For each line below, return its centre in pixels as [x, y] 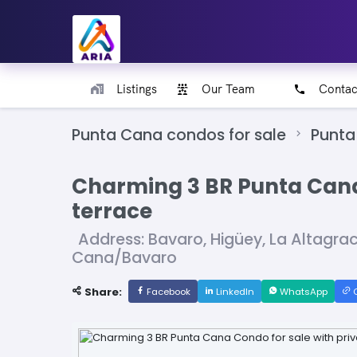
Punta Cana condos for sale [179, 135]
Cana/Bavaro [124, 258]
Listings [137, 89]
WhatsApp [302, 292]
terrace [112, 212]
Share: [102, 292]
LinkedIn [234, 292]
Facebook [167, 292]
